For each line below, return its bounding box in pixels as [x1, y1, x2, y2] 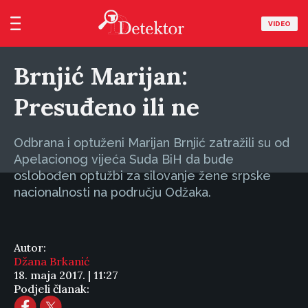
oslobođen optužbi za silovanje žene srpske [14, 168, 271, 183]
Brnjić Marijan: [14, 60, 188, 91]
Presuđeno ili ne [14, 91, 199, 122]
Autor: [14, 241, 46, 254]
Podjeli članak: [14, 282, 89, 296]
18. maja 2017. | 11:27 [14, 268, 118, 282]
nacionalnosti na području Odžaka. [14, 185, 211, 199]
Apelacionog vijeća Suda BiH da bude [14, 152, 234, 166]
